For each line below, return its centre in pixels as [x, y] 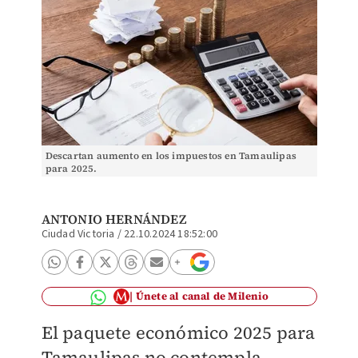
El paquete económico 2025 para [178, 332]
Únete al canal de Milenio [202, 296]
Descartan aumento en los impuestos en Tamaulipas [171, 156]
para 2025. [71, 169]
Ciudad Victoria [78, 234]
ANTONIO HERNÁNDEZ [113, 219]
